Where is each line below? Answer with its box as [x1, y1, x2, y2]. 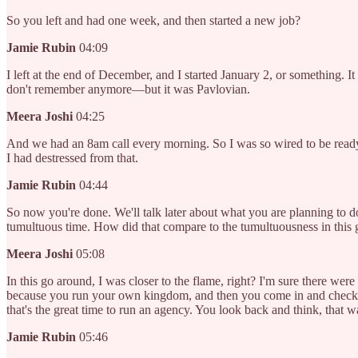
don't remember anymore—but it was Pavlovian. [6, 82, 250, 97]
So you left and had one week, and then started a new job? [6, 14, 300, 28]
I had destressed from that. [6, 151, 138, 165]
